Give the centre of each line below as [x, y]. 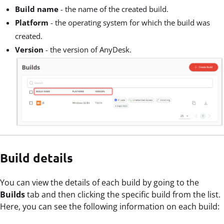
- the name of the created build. [113, 9]
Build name [37, 9]
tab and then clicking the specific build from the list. [124, 194]
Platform [33, 22]
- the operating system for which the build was [130, 22]
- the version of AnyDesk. [90, 49]
